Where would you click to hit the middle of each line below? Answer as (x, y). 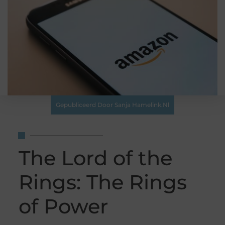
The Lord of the (95, 158)
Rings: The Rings (102, 182)
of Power (63, 206)
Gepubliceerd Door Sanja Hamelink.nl (113, 105)
